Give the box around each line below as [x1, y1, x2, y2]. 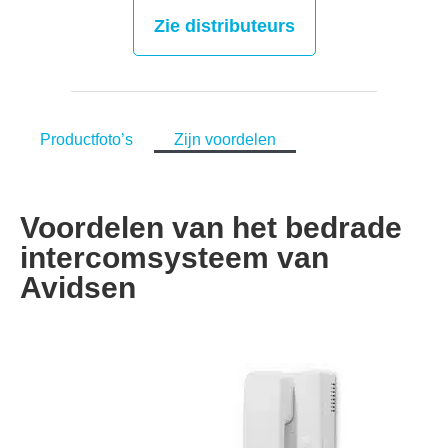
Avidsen [20, 271, 136, 305]
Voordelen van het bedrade [20, 211, 402, 245]
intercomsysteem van [20, 241, 329, 275]
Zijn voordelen [174, 131, 276, 149]
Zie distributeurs [153, 16, 295, 37]
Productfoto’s [40, 131, 133, 149]
